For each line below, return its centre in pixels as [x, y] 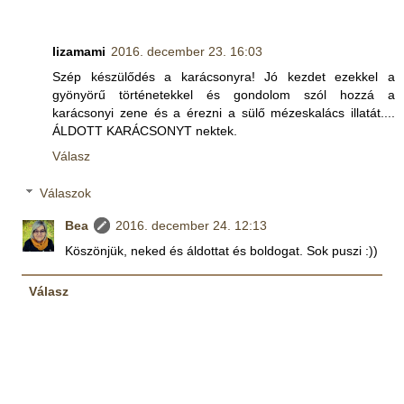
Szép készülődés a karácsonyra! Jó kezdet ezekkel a [224, 76]
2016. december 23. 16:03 [187, 51]
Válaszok [66, 193]
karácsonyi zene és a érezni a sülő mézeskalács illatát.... [224, 112]
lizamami [79, 51]
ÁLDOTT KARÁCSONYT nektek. [145, 130]
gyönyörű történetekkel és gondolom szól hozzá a [224, 94]
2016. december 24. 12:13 [192, 226]
